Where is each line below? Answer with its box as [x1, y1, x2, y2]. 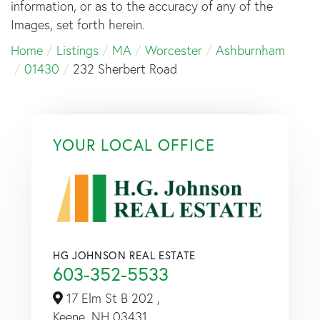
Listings [56, 41, 99, 59]
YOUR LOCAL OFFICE [53, 134, 215, 155]
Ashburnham [216, 41, 285, 59]
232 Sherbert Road [73, 60, 177, 77]
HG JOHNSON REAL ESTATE [53, 248, 196, 263]
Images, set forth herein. [11, 16, 145, 33]
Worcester [145, 41, 202, 59]
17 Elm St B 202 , [63, 290, 160, 307]
